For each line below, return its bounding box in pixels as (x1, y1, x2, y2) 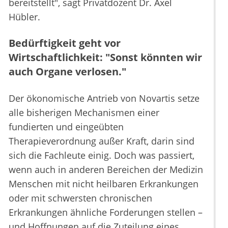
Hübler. (9, 11, 40, 23)
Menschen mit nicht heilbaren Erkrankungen (9, 178, 198, 190)
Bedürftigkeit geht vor (9, 36, 121, 50)
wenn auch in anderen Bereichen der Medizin (9, 163, 203, 176)
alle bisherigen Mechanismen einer (9, 106, 159, 119)
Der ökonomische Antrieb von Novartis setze (9, 92, 199, 105)
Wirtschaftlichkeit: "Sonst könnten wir (9, 50, 202, 65)
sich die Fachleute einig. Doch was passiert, (9, 149, 194, 162)
